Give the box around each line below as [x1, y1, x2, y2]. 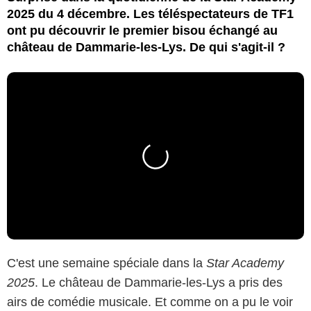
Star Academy [203, 255, 284, 270]
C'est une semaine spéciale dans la [7, 255, 203, 270]
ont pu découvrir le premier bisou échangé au [7, 23, 278, 37]
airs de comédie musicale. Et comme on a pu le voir [7, 294, 293, 309]
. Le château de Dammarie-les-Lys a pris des [35, 275, 283, 289]
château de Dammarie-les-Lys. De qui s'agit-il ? [7, 40, 285, 54]
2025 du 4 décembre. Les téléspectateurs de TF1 [7, 6, 294, 21]
